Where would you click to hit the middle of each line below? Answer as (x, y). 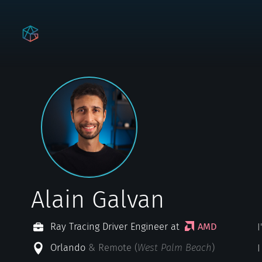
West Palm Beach (175, 248)
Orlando (68, 248)
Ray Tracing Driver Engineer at (115, 227)
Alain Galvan (98, 199)
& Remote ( (113, 248)
